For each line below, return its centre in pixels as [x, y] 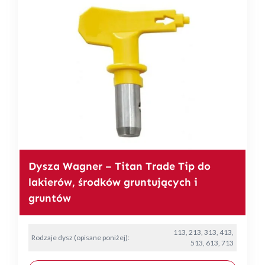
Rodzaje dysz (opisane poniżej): [80, 237]
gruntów [50, 198]
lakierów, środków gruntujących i [113, 182]
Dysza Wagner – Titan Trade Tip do [119, 166]
